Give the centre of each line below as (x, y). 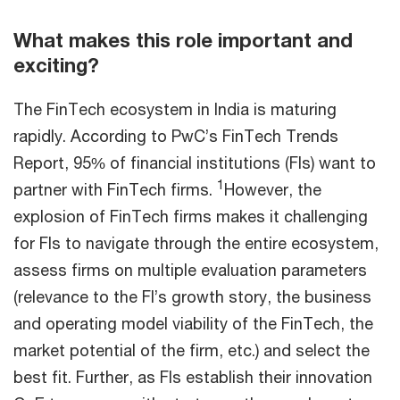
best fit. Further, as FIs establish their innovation (193, 377)
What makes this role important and (183, 40)
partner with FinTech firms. (115, 189)
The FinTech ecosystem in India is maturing (175, 109)
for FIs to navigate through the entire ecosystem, (196, 243)
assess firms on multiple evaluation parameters (190, 270)
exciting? (56, 65)
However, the (273, 189)
